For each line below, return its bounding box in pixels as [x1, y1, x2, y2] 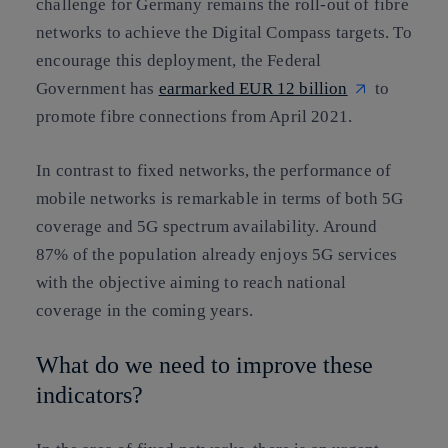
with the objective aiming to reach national [36, 272, 347, 292]
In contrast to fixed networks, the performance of [36, 160, 392, 180]
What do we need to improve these [36, 352, 373, 379]
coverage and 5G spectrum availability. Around [36, 216, 378, 236]
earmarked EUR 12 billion [158, 79, 348, 99]
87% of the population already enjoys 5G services [36, 244, 398, 264]
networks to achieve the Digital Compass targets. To [36, 23, 412, 43]
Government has [36, 79, 159, 99]
